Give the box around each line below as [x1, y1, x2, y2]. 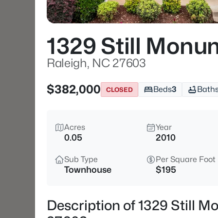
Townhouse [64, 164, 111, 175]
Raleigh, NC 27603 [47, 56, 146, 70]
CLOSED [106, 85, 133, 93]
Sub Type [64, 155, 98, 164]
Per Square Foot [156, 155, 216, 164]
